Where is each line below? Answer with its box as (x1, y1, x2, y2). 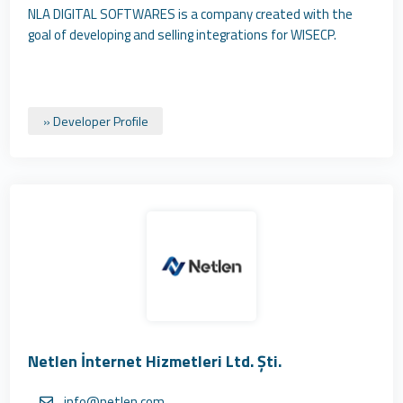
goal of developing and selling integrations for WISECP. (28, 24, 337, 45)
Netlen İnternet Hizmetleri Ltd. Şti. (28, 349, 282, 373)
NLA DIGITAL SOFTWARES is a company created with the (28, 4, 354, 24)
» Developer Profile (42, 112, 148, 130)
